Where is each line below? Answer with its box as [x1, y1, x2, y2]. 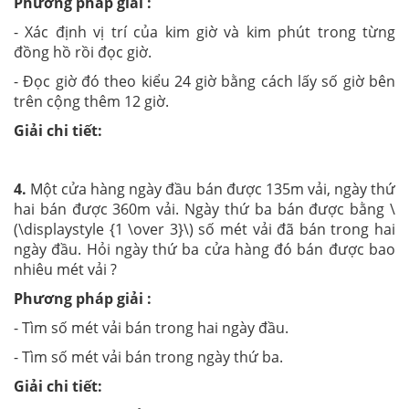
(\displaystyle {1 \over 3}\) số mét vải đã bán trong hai [14, 218, 395, 239]
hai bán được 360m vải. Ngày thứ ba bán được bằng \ [14, 198, 395, 219]
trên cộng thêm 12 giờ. [14, 90, 169, 111]
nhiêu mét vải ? [14, 258, 117, 279]
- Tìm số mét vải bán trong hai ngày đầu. [14, 317, 288, 338]
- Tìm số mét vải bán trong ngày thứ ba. [14, 346, 283, 367]
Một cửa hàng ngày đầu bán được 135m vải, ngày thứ [30, 178, 396, 199]
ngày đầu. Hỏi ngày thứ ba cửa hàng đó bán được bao [14, 238, 395, 259]
